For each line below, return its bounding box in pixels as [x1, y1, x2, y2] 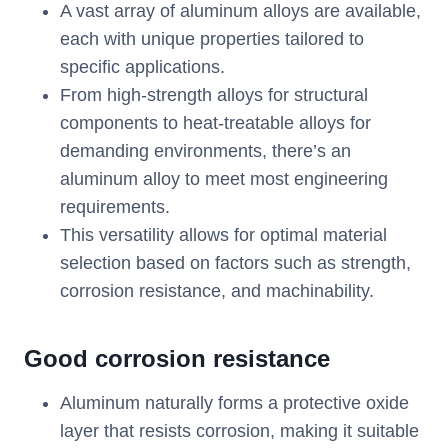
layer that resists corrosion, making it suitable [60, 421, 419, 442]
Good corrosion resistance [24, 345, 330, 373]
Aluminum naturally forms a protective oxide [60, 393, 409, 414]
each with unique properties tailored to [60, 29, 364, 50]
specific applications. [60, 57, 225, 78]
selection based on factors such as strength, [60, 253, 411, 274]
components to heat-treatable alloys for [60, 113, 371, 134]
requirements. [60, 197, 170, 218]
